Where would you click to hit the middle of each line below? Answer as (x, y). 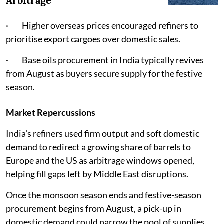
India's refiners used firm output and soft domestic (103, 134)
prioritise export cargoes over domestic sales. (93, 39)
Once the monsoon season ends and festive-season (104, 195)
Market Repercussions (51, 113)
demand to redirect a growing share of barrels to (98, 147)
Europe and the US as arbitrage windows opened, (100, 161)
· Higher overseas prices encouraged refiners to (102, 26)
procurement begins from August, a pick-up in (94, 209)
